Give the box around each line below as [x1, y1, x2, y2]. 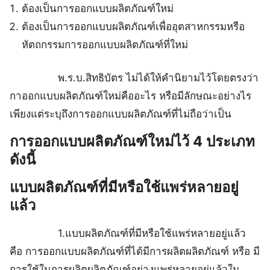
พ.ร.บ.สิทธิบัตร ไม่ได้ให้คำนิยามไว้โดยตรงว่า [10, 72, 259, 84]
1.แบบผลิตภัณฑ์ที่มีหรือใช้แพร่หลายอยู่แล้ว [10, 227, 246, 240]
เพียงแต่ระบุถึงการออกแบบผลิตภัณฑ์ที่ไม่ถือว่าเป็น [10, 108, 231, 121]
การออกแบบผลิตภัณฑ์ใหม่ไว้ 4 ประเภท [10, 133, 255, 151]
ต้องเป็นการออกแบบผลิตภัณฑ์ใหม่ [22, 2, 174, 14]
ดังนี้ [10, 151, 36, 169]
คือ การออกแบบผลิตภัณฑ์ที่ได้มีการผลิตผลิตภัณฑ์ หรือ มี [10, 245, 260, 258]
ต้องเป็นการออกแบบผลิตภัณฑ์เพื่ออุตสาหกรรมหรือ [22, 20, 245, 33]
